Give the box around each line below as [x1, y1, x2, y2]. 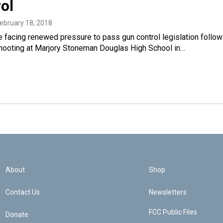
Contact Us [5, 188, 40, 196]
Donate [5, 211, 29, 219]
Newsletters [148, 188, 187, 196]
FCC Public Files [148, 208, 197, 216]
